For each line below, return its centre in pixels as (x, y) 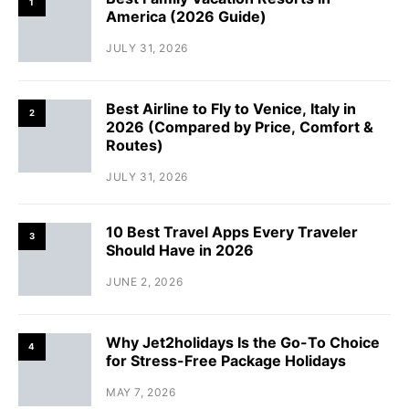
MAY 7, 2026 (141, 392)
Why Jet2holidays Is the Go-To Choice (243, 342)
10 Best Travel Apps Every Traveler (232, 231)
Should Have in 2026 (180, 250)
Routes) (135, 145)
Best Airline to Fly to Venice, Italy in (231, 108)
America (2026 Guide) (186, 16)
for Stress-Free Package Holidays (226, 360)
